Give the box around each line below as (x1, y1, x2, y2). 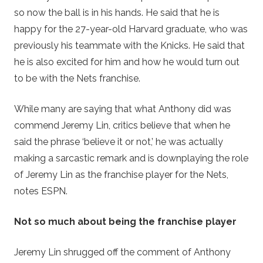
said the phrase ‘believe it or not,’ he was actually (14, 136, 223, 147)
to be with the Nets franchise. (14, 72, 140, 84)
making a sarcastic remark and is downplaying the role (14, 152, 248, 164)
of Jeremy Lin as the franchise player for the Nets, (14, 168, 228, 180)
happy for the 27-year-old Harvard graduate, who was (14, 23, 248, 35)
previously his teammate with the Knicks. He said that (14, 39, 245, 51)
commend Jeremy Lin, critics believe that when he (14, 119, 230, 131)
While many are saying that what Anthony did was (14, 103, 231, 114)
